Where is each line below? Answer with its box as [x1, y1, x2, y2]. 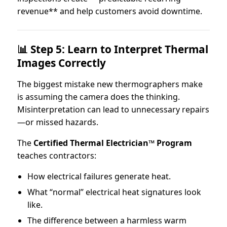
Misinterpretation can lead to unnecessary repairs [17, 103, 209, 115]
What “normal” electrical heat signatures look [27, 186, 201, 198]
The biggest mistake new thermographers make [17, 78, 203, 90]
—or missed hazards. [17, 116, 98, 128]
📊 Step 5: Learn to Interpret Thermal [17, 42, 208, 56]
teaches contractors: [17, 149, 96, 161]
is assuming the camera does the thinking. [17, 91, 180, 102]
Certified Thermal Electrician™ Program [33, 137, 192, 148]
